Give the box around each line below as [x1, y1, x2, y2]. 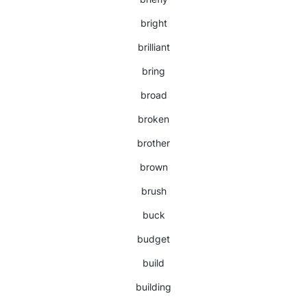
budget [137, 233, 170, 245]
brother [137, 137, 170, 149]
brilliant [137, 41, 170, 53]
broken [138, 113, 169, 125]
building [136, 281, 171, 293]
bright [140, 17, 167, 29]
